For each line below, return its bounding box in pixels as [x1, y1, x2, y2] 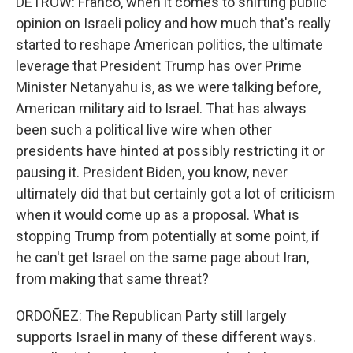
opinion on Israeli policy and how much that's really [16, 15, 331, 32]
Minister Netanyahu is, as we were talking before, [16, 79, 321, 95]
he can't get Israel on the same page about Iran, [16, 249, 309, 266]
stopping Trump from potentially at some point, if [16, 228, 320, 244]
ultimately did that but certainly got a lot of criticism [16, 185, 335, 202]
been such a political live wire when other [16, 121, 272, 138]
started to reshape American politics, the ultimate [16, 36, 323, 53]
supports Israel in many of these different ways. [16, 329, 316, 345]
